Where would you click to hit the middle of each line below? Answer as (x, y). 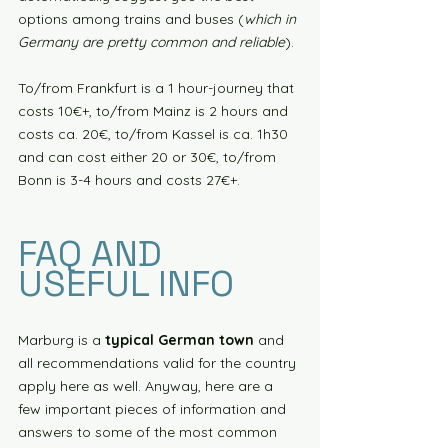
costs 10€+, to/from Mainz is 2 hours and (155, 111)
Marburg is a (61, 340)
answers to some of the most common (149, 432)
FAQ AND (94, 254)
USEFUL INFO (126, 284)
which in (272, 19)
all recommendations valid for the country (159, 363)
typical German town (179, 340)
